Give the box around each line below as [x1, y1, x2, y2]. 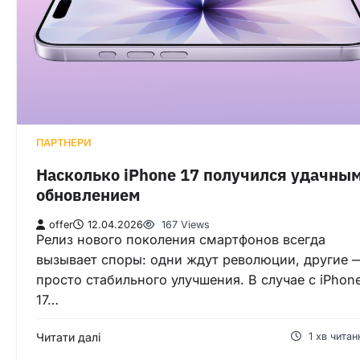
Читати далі [36, 330, 100, 345]
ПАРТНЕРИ [36, 136, 92, 149]
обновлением [36, 184, 141, 205]
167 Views [158, 219, 210, 231]
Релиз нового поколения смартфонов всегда [36, 231, 325, 248]
